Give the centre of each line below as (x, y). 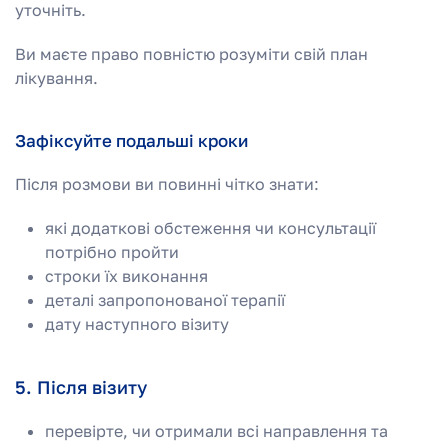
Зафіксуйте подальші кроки (131, 140)
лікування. (56, 77)
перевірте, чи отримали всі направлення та (216, 430)
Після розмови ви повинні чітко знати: (167, 183)
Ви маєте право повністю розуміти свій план (191, 53)
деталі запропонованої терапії (165, 299)
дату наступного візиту (137, 323)
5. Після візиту (81, 386)
